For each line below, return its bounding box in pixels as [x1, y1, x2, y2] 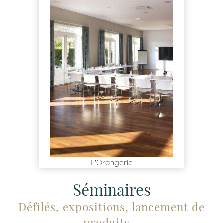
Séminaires [72, 178, 151, 200]
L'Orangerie [90, 157, 133, 167]
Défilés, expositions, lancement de [18, 199, 205, 214]
